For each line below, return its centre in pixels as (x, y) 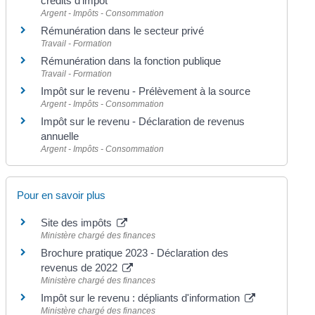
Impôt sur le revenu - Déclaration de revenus (143, 122)
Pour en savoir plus (62, 195)
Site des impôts (78, 222)
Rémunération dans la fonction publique (131, 61)
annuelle (60, 136)
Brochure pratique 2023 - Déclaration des (135, 252)
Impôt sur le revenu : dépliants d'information (142, 297)
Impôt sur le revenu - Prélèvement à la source (146, 91)
